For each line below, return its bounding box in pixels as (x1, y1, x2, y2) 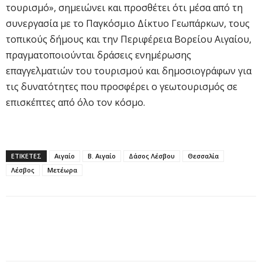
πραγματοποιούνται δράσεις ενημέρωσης (6, 48, 191, 61)
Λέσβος (11, 165, 35, 174)
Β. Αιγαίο (88, 151, 116, 160)
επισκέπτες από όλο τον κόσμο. (6, 95, 145, 109)
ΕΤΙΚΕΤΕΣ (11, 151, 42, 160)
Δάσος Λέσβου (129, 151, 175, 160)
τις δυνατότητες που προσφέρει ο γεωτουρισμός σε (6, 80, 237, 93)
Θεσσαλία (188, 151, 219, 160)
